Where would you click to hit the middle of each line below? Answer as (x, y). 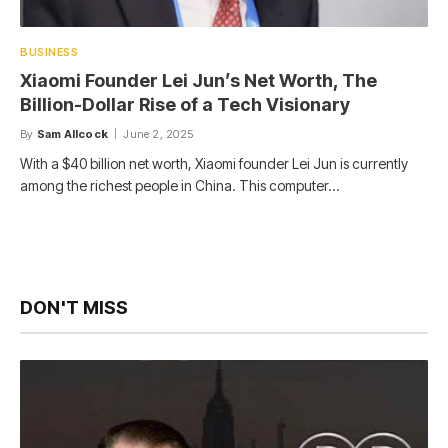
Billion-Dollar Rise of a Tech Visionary (185, 105)
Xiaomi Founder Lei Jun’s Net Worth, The (198, 81)
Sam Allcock (72, 134)
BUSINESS (49, 52)
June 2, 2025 (158, 134)
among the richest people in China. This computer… (179, 186)
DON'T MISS (74, 308)
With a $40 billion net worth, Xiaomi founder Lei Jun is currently (214, 164)
